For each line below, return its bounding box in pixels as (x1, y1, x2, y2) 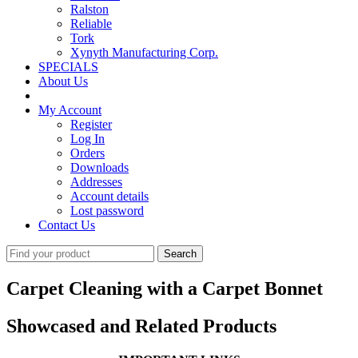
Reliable (70, 17, 112, 30)
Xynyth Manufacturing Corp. (70, 46, 218, 59)
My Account (38, 103, 101, 117)
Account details (70, 189, 149, 203)
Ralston (70, 2, 109, 16)
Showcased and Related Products (6, 315, 276, 336)
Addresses (70, 175, 122, 189)
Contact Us (38, 218, 95, 232)
